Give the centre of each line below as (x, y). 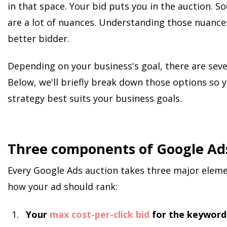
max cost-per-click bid (100, 214)
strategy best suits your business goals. (96, 99)
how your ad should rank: (63, 187)
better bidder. (40, 38)
